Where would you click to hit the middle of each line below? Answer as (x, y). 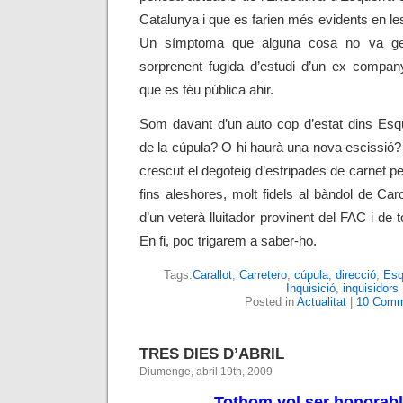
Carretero (263, 275)
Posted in (271, 302)
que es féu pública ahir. (206, 90)
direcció (355, 275)
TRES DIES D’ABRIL (212, 354)
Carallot (212, 275)
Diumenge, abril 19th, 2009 (206, 372)
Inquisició (310, 288)
